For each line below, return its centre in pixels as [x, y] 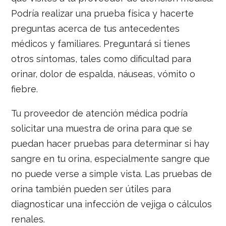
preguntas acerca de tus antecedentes [96, 28]
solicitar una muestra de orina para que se [102, 128]
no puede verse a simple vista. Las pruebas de [112, 174]
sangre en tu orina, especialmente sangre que [111, 158]
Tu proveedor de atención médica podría [100, 113]
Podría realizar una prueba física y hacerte [103, 13]
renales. [28, 219]
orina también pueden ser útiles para [91, 189]
